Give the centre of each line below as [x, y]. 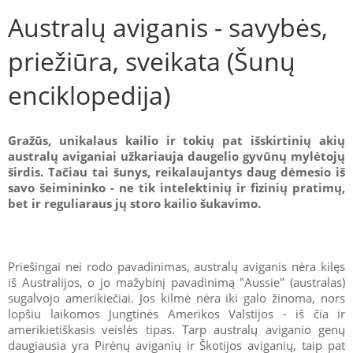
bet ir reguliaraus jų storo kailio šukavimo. [134, 203]
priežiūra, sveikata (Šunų [152, 61]
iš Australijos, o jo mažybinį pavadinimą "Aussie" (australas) [176, 282]
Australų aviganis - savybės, [168, 27]
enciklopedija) [89, 95]
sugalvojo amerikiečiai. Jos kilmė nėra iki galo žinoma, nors [176, 297]
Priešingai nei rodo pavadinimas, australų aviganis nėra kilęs [176, 266]
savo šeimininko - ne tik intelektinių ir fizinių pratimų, [176, 187]
